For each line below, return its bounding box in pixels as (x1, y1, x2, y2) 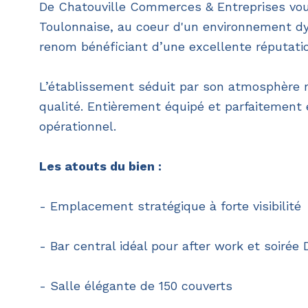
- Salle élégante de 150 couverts (39, 278, 232, 294)
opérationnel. (39, 119, 116, 134)
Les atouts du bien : (39, 159, 162, 174)
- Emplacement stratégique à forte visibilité (39, 199, 301, 214)
